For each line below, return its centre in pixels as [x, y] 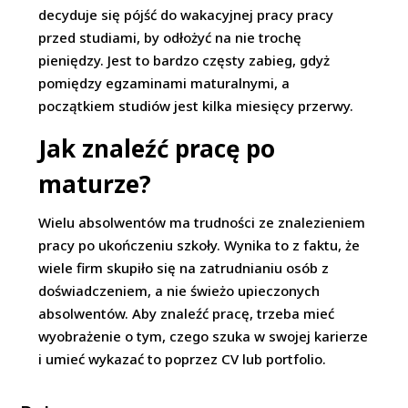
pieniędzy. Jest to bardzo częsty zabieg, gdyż [184, 60]
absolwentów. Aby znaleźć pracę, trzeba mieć [187, 313]
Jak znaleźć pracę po [157, 148]
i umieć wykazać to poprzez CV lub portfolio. [183, 359]
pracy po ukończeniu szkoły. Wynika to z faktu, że [199, 245]
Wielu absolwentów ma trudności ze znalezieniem [202, 222]
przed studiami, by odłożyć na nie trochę [170, 37]
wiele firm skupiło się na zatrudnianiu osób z [184, 268]
